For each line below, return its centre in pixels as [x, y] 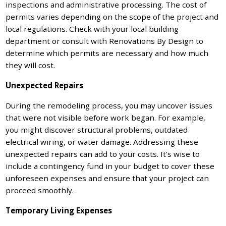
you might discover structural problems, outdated [97, 130]
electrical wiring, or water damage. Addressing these [102, 142]
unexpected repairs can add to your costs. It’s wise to [103, 154]
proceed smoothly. [40, 190]
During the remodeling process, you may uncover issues [109, 106]
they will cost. [31, 65]
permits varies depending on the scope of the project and [112, 17]
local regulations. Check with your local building [92, 29]
